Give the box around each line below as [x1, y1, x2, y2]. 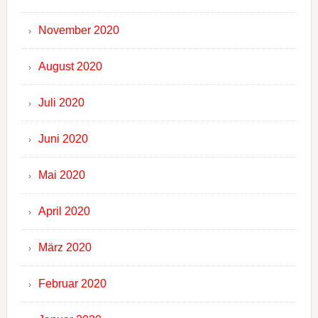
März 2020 [38, 241, 92, 254]
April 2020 [38, 205, 90, 218]
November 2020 [38, 24, 119, 37]
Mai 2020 [38, 169, 85, 182]
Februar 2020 [38, 278, 106, 290]
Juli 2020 [38, 97, 84, 109]
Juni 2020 [38, 133, 88, 146]
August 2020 [38, 60, 102, 73]
